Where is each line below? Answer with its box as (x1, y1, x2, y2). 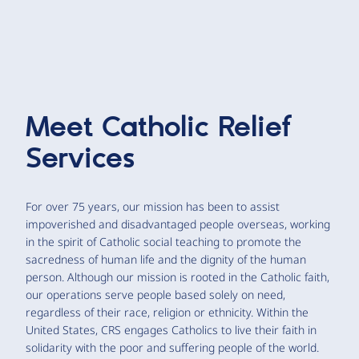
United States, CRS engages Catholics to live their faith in (26, 322, 317, 337)
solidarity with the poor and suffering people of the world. (26, 340, 319, 355)
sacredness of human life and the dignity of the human (26, 252, 306, 267)
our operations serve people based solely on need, (26, 287, 285, 302)
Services (26, 142, 135, 177)
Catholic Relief (102, 111, 292, 146)
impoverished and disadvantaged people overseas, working (26, 216, 330, 232)
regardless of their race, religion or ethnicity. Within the (26, 305, 309, 320)
